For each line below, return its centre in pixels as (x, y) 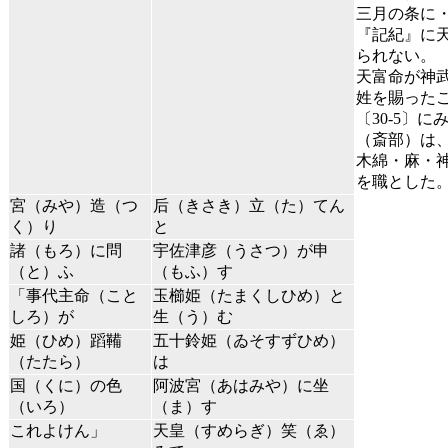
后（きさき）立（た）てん (249, 206)
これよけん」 (58, 431)
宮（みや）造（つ (74, 206)
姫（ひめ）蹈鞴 (66, 341)
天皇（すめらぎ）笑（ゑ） (249, 431)
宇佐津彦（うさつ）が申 (241, 251)
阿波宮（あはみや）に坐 (241, 386)
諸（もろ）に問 (66, 251)
